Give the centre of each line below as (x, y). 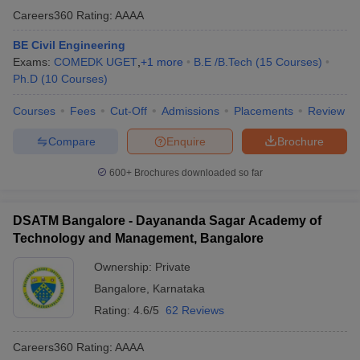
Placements (264, 111)
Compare (72, 141)
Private (173, 267)
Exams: (33, 62)
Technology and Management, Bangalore (138, 238)
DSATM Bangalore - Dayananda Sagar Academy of (167, 221)
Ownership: (125, 267)
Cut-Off (129, 111)
